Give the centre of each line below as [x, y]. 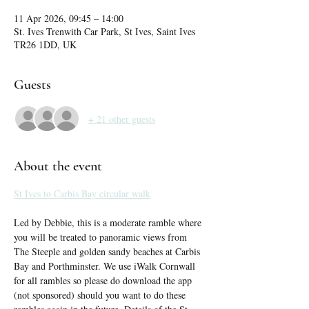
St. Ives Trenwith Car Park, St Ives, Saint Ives [104, 31]
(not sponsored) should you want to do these [101, 295]
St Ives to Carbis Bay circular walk [82, 193]
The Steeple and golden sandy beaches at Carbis [108, 251]
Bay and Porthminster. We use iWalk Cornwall [106, 266]
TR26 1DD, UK [45, 44]
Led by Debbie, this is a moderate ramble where [109, 222]
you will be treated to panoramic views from [102, 237]
